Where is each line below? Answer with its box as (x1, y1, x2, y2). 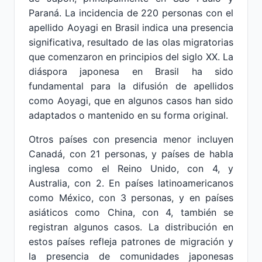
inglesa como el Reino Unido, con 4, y (29, 163, 233, 174)
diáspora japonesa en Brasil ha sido (29, 65, 233, 77)
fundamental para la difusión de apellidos (29, 80, 233, 92)
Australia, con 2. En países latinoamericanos (29, 177, 233, 189)
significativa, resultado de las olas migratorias (29, 36, 233, 48)
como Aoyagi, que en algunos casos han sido (29, 95, 233, 106)
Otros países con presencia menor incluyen (29, 133, 233, 145)
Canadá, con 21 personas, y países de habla (29, 148, 233, 160)
